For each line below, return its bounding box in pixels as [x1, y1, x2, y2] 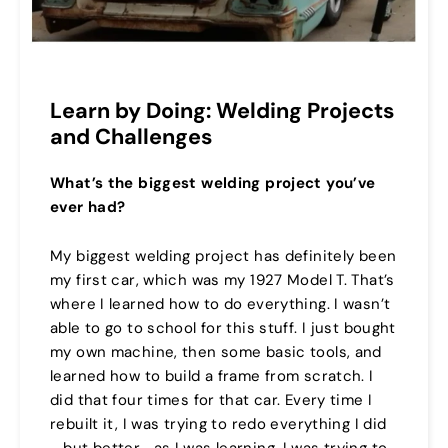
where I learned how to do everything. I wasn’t [50, 294, 391, 315]
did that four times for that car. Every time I [50, 390, 373, 411]
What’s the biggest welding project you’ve [50, 173, 376, 194]
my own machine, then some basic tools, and [50, 342, 382, 363]
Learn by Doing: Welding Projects [50, 96, 394, 125]
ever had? [50, 197, 126, 218]
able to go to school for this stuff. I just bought [50, 318, 396, 339]
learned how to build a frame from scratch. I [50, 366, 374, 387]
